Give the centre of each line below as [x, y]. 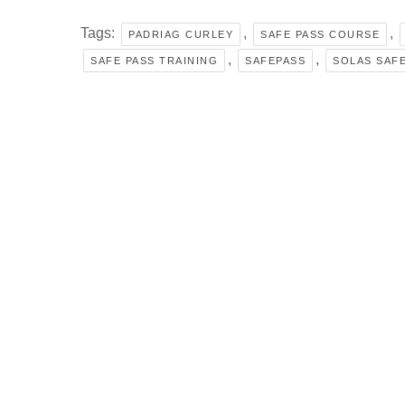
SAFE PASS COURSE [320, 35]
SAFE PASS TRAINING [154, 61]
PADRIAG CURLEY [181, 35]
